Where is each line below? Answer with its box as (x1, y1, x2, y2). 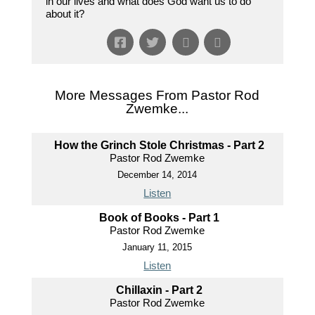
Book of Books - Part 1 (98, 211, 219, 224)
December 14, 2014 (117, 169, 198, 180)
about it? (45, 7, 84, 20)
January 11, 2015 (122, 241, 193, 252)
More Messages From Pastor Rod (55, 87, 260, 103)
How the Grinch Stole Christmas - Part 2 (53, 139, 264, 151)
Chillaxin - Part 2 (115, 283, 202, 296)
